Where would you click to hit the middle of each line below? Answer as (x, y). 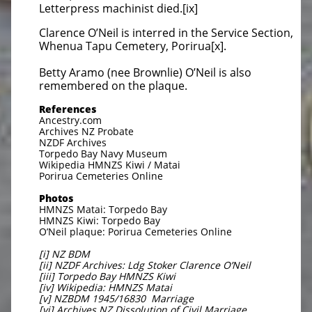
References (68, 109)
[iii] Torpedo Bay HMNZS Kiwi (107, 276)
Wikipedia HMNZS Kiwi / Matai (110, 165)
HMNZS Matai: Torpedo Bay (103, 209)
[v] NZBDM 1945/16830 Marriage (116, 298)
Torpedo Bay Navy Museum (103, 154)
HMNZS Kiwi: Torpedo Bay (100, 220)
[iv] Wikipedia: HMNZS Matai (106, 287)
